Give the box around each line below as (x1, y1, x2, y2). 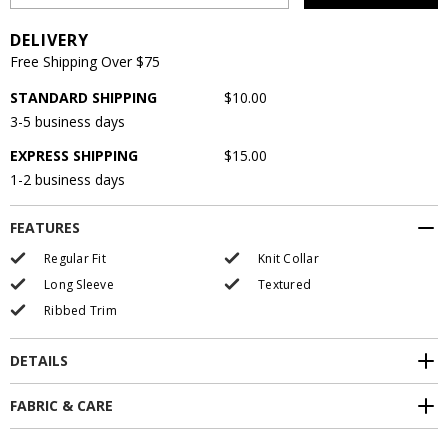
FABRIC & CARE (10, 396, 113, 416)
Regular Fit (44, 249, 106, 267)
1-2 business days (10, 170, 125, 190)
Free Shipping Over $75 (10, 52, 160, 72)
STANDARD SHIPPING (10, 88, 157, 108)
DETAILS (10, 351, 68, 371)
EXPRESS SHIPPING (10, 146, 138, 166)
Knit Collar (258, 249, 319, 267)
